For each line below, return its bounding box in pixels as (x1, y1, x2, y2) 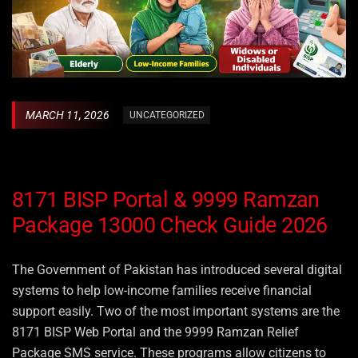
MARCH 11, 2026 (25, 108, 109, 121)
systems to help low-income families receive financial (12, 283, 312, 299)
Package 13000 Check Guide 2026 (12, 213, 328, 239)
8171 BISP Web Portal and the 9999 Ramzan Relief (12, 324, 299, 340)
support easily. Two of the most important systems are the (12, 304, 340, 320)
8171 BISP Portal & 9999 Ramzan (12, 187, 320, 213)
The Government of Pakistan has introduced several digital (12, 262, 342, 278)
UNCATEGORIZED (129, 109, 205, 121)
